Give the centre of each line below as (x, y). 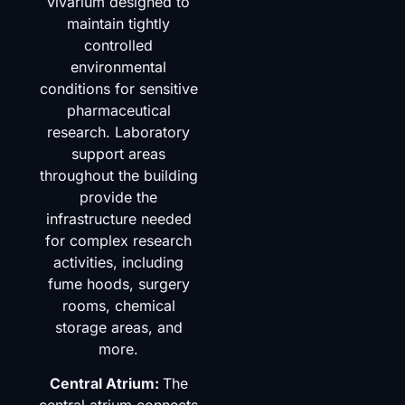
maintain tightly (119, 23)
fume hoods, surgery (118, 283)
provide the (119, 197)
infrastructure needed (118, 218)
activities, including (119, 262)
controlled (119, 45)
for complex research (119, 240)
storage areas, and (118, 327)
